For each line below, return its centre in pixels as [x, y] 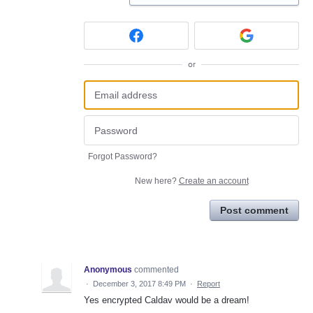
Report [209, 283]
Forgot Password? [123, 156]
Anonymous [108, 269]
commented [156, 269]
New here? [156, 181]
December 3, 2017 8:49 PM [139, 283]
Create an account [213, 181]
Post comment [254, 210]
